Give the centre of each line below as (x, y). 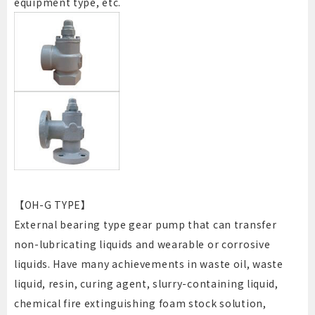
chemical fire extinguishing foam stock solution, (140, 303)
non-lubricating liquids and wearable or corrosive (142, 244)
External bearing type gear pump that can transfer (146, 225)
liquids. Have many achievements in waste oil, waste (149, 264)
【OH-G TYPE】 (53, 205)
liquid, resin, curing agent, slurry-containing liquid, (146, 284)
